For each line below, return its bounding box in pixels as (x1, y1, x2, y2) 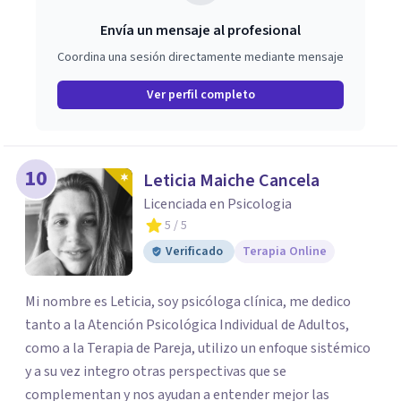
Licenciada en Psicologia (143, 194, 292, 214)
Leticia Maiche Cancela (143, 168, 320, 193)
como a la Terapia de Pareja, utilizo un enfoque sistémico (25, 338, 371, 358)
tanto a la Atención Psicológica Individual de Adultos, (25, 315, 349, 335)
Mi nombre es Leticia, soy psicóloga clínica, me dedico (25, 292, 351, 311)
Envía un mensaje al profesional (100, 21, 301, 40)
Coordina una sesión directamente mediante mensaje (57, 48, 344, 66)
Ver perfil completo (146, 86, 255, 104)
